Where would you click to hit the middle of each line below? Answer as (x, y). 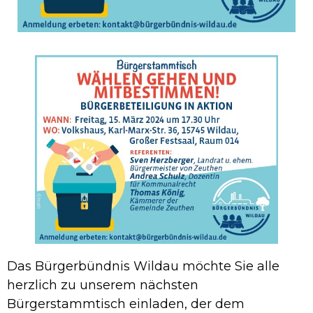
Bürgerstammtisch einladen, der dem (126, 304)
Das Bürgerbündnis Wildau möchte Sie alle (143, 266)
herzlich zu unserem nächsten (103, 285)
